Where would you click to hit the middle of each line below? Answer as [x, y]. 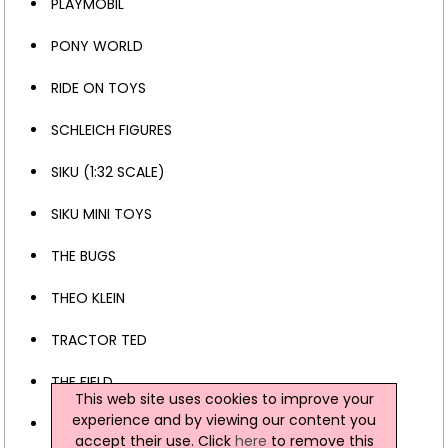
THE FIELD [81, 381]
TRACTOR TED [98, 339]
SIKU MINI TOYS [101, 213]
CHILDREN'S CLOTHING [124, 423]
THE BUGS [83, 255]
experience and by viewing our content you [224, 419]
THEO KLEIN [87, 297]
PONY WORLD [96, 45]
